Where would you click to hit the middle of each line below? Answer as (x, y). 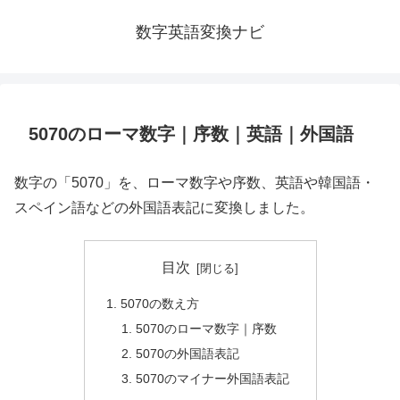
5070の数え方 (159, 303)
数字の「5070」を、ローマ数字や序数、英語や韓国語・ (195, 183)
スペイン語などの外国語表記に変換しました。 (164, 208)
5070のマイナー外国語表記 (213, 378)
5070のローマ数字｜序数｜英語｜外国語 (191, 134)
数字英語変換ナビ (200, 32)
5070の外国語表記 (188, 353)
